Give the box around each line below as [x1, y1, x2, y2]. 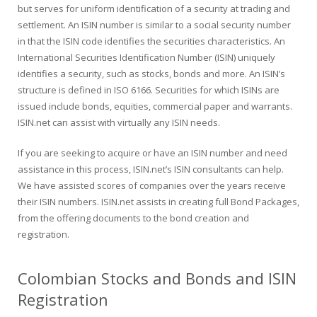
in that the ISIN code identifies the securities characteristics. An [18, 35, 285, 47]
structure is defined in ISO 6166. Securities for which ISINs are [18, 83, 279, 96]
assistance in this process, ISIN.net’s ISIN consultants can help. [18, 162, 284, 175]
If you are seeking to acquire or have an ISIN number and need [18, 146, 287, 159]
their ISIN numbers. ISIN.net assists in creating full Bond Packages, [18, 195, 299, 208]
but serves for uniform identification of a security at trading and [18, 2, 290, 15]
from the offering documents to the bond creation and [18, 211, 249, 224]
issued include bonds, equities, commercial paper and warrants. [18, 100, 294, 113]
